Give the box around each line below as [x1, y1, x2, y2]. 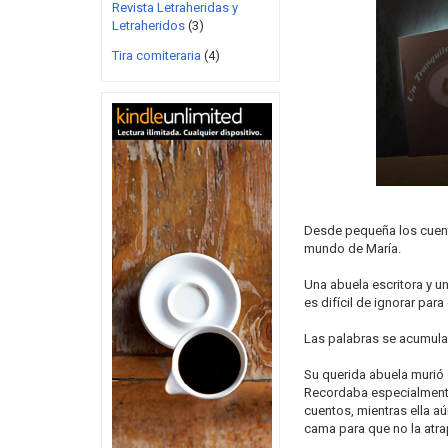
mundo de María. [303, 241, 401, 256]
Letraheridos [112, 18, 185, 33]
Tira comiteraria [112, 48, 201, 63]
